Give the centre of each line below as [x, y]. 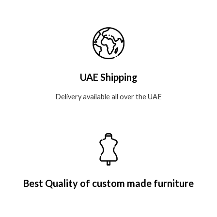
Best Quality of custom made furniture [108, 183]
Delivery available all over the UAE [108, 97]
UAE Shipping [108, 77]
